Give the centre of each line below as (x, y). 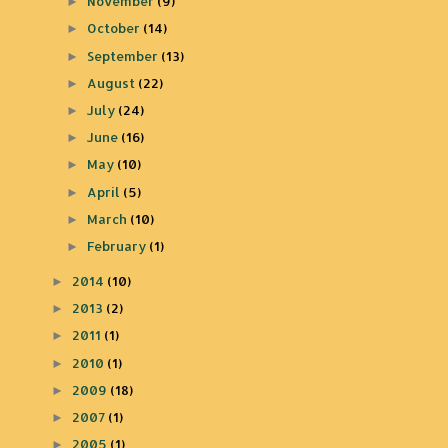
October (115, 28)
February (118, 246)
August (113, 82)
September (124, 55)
